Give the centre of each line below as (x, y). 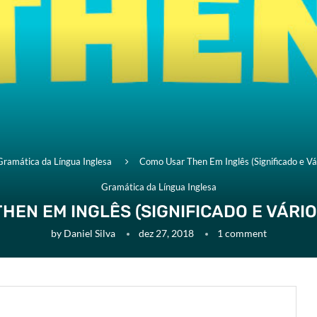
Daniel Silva (89, 234)
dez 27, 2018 (166, 234)
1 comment (242, 234)
